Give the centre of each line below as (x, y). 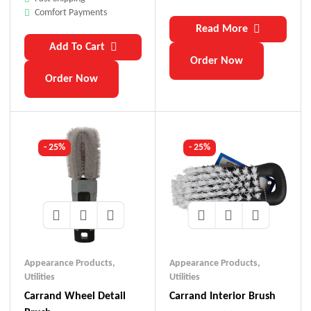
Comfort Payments (71, 13)
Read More (222, 30)
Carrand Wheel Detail (75, 297)
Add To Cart (77, 48)
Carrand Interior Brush (222, 297)
